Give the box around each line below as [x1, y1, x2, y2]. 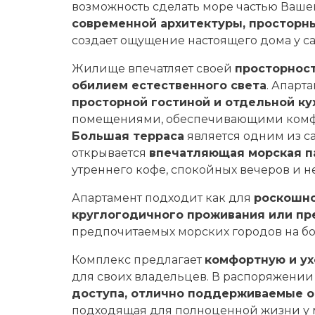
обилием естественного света [72, 79, 266, 92]
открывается [72, 146, 149, 160]
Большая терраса [72, 129, 184, 143]
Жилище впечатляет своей [72, 62, 235, 75]
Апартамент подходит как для [72, 191, 254, 205]
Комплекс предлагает [72, 253, 205, 266]
